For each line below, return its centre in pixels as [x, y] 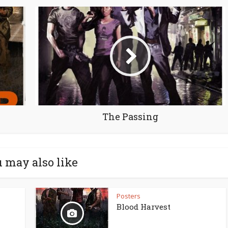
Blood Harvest [144, 207]
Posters [129, 196]
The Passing [130, 117]
